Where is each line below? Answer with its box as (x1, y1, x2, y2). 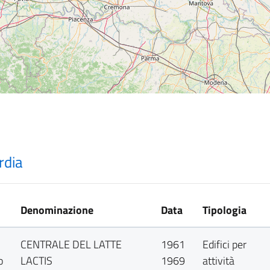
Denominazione (20, 202, 94, 218)
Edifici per (202, 236, 247, 253)
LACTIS (20, 253, 53, 269)
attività (202, 253, 235, 269)
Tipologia (202, 202, 247, 218)
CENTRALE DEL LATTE (20, 236, 122, 253)
